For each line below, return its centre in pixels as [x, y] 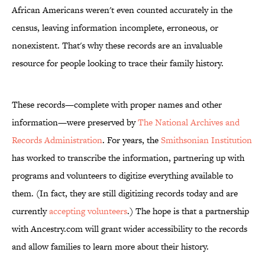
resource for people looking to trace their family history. [118, 63]
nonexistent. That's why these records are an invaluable [117, 46]
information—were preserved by [75, 122]
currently [30, 211]
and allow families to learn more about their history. [110, 247]
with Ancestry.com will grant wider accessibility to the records [130, 229]
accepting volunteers [88, 211]
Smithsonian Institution [206, 140]
